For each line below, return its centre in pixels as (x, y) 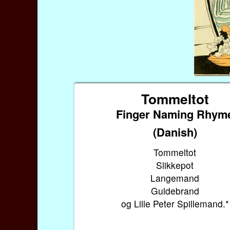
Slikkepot (175, 165)
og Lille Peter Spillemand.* (175, 203)
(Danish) (175, 132)
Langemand (175, 178)
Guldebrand (175, 190)
